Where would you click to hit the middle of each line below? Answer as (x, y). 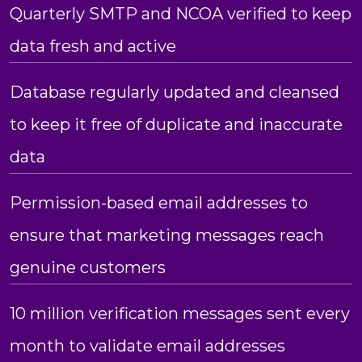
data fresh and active (93, 46)
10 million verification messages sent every (180, 313)
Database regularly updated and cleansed (175, 92)
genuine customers (88, 267)
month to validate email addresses (147, 345)
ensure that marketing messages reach (167, 235)
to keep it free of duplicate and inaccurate (176, 124)
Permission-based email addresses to (159, 202)
